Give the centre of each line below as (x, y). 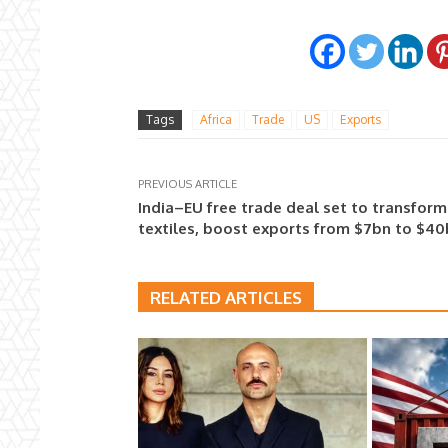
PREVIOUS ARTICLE (187, 184)
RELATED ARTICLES (226, 298)
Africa (216, 120)
